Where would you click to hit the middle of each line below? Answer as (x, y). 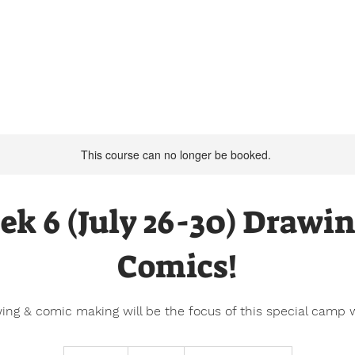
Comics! (177, 267)
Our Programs (269, 44)
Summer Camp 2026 (100, 44)
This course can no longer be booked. (176, 155)
